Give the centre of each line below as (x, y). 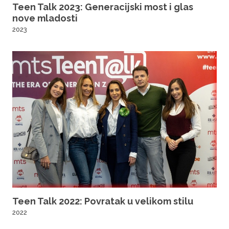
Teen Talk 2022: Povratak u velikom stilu (103, 201)
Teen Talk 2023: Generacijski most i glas (103, 7)
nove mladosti (45, 18)
